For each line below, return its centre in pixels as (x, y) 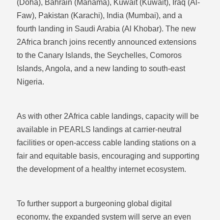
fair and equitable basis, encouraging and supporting (108, 156)
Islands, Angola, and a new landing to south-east (101, 69)
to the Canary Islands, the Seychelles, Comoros (99, 55)
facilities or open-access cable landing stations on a (106, 143)
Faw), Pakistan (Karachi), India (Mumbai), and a (99, 15)
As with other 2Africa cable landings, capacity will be (108, 116)
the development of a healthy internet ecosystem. (101, 169)
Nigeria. (30, 82)
